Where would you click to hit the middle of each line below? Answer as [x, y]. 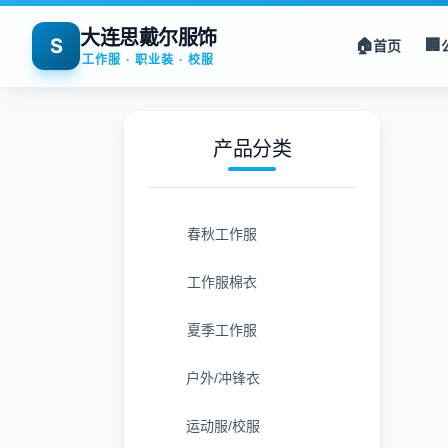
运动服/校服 [222, 426]
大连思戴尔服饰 [148, 38]
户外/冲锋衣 [222, 378]
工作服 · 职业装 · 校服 [148, 60]
